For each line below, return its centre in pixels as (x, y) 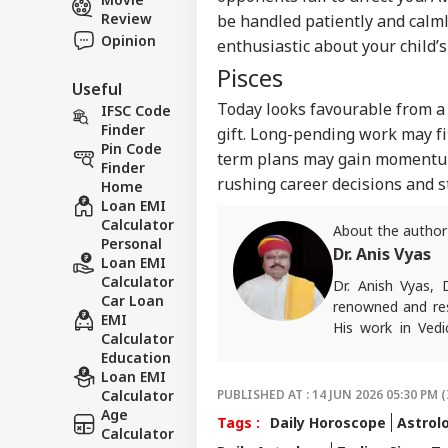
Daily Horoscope (328, 422)
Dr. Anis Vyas (382, 253)
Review (126, 18)
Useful (97, 88)
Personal (131, 243)
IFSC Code (136, 110)
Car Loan (132, 300)
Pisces (250, 77)
